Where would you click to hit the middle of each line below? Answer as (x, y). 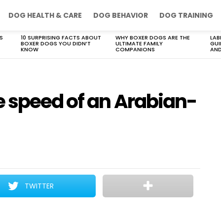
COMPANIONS (135, 49)
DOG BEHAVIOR (121, 15)
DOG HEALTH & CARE (45, 15)
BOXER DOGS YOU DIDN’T (56, 43)
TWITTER (39, 186)
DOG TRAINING (186, 15)
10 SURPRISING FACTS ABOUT (61, 37)
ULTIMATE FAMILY (139, 43)
